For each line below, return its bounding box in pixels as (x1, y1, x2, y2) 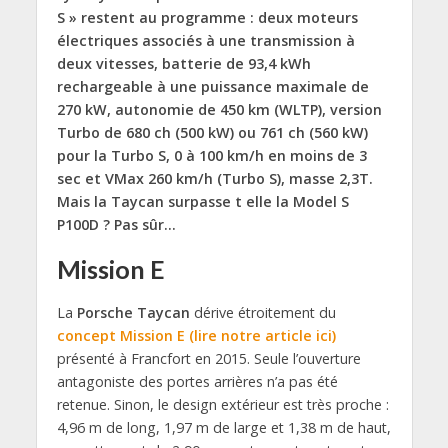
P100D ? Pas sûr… (56, 215, 176, 235)
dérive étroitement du (189, 303, 336, 323)
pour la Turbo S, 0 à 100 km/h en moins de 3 (56, 146, 367, 166)
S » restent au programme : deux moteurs (56, 8, 358, 28)
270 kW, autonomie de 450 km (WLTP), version (56, 100, 382, 120)
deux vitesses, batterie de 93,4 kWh (56, 54, 311, 74)
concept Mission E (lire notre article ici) (56, 326, 336, 346)
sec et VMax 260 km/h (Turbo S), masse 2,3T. (56, 169, 373, 189)
